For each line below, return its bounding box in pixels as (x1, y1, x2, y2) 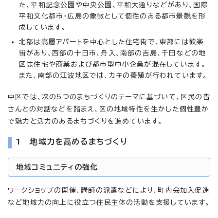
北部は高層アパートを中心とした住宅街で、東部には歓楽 (19, 38, 204, 45)
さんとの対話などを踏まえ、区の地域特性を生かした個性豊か (8, 105, 209, 112)
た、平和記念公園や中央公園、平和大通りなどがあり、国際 (19, 1, 208, 8)
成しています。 (19, 23, 66, 31)
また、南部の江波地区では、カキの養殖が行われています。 (19, 72, 208, 79)
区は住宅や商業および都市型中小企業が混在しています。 (19, 60, 206, 68)
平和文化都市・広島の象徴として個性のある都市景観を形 (19, 12, 206, 19)
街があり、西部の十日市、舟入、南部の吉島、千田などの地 (19, 49, 206, 56)
